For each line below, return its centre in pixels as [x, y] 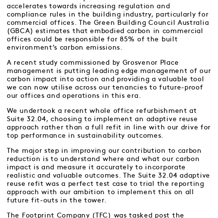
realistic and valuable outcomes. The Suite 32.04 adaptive [109, 175]
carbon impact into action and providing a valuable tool [106, 79]
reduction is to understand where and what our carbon [103, 159]
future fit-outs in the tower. [57, 200]
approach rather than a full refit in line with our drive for [109, 127]
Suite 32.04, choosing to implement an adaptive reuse [102, 119]
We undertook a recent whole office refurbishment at [102, 111]
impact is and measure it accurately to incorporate [97, 167]
